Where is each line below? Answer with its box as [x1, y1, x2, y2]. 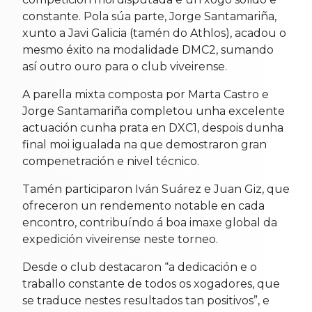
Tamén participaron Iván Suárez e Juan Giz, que [22, 182, 290, 196]
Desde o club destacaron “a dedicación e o [22, 260, 257, 274]
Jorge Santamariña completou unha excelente [22, 104, 285, 118]
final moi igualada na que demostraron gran [22, 137, 267, 151]
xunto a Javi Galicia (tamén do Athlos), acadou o [22, 26, 286, 40]
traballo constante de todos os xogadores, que [22, 276, 280, 290]
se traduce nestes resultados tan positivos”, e [22, 293, 270, 307]
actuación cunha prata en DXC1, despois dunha [22, 120, 283, 134]
